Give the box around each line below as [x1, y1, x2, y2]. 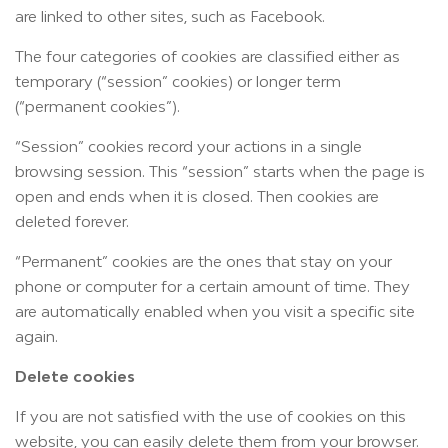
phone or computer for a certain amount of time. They [15, 277, 410, 295]
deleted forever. [15, 212, 129, 230]
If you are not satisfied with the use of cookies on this [15, 407, 406, 425]
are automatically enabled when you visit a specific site [15, 302, 415, 320]
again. [15, 327, 58, 345]
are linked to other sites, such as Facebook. [15, 7, 325, 25]
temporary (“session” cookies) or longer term [15, 72, 341, 90]
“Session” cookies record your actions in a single [15, 137, 362, 155]
